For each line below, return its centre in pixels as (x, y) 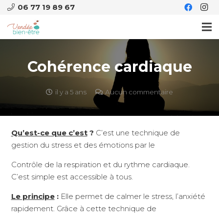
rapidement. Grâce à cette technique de (84, 209)
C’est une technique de (137, 133)
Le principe (33, 197)
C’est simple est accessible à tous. (72, 177)
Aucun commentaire (139, 92)
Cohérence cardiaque (109, 66)
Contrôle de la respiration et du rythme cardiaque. (100, 165)
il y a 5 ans (71, 92)
